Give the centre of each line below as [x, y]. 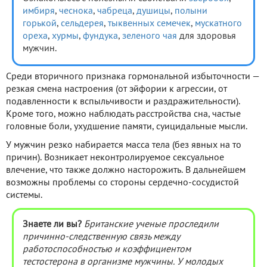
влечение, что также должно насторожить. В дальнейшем [126, 171]
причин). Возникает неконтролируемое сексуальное [115, 158]
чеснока [76, 12]
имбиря [39, 12]
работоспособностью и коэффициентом [107, 250]
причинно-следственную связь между [101, 237]
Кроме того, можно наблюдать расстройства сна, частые [123, 115]
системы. [24, 196]
